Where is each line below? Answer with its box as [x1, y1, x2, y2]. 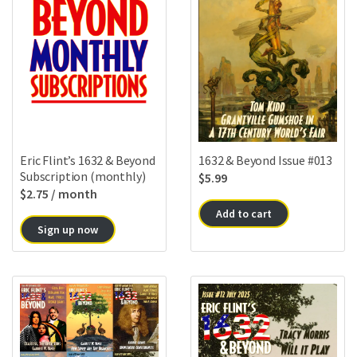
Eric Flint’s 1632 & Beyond [20, 151, 155, 168]
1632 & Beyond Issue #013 [198, 151, 333, 168]
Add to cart [216, 206, 272, 221]
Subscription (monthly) [20, 167, 146, 184]
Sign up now [37, 222, 98, 237]
